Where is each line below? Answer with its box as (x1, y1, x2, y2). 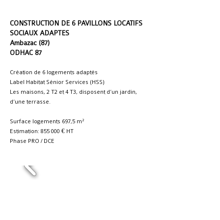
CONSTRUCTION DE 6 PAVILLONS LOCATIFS (10, 19, 142, 27)
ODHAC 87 (10, 49, 42, 56)
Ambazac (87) (10, 39, 50, 47)
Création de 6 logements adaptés (10, 69, 98, 76)
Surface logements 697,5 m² (10, 118, 84, 125)
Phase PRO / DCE (10, 137, 55, 144)
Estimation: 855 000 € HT (10, 128, 74, 135)
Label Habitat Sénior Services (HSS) (10, 79, 105, 85)
